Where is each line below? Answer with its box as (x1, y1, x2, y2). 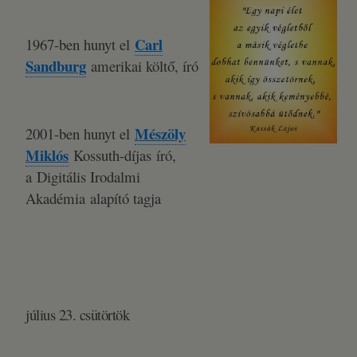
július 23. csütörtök (25, 304, 134, 324)
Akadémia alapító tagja (25, 188, 161, 208)
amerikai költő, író (86, 56, 198, 76)
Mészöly (135, 123, 186, 144)
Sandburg (25, 55, 86, 76)
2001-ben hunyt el (25, 124, 135, 143)
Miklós (25, 144, 69, 166)
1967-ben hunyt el (25, 34, 135, 54)
